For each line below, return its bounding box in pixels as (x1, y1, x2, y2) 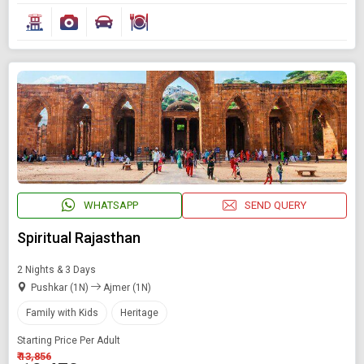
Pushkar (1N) (31, 281, 91, 293)
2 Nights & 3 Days (17, 263, 96, 275)
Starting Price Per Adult (17, 334, 120, 346)
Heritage (120, 306, 158, 318)
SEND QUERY (245, 199, 306, 212)
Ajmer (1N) (101, 281, 151, 293)
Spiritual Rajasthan (17, 228, 141, 246)
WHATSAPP (83, 199, 138, 212)
